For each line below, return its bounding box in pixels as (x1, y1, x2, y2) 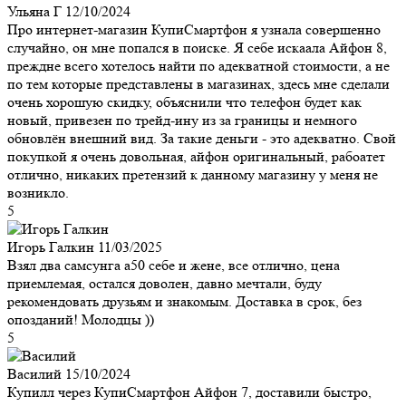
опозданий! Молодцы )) (7, 310, 154, 328)
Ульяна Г (7, 2, 62, 20)
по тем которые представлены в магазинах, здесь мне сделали (7, 74, 390, 92)
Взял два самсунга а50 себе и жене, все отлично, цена (7, 256, 340, 274)
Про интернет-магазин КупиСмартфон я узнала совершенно (7, 20, 381, 38)
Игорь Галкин (7, 237, 94, 256)
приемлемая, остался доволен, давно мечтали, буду (7, 274, 322, 292)
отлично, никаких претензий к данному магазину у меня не (7, 165, 378, 183)
